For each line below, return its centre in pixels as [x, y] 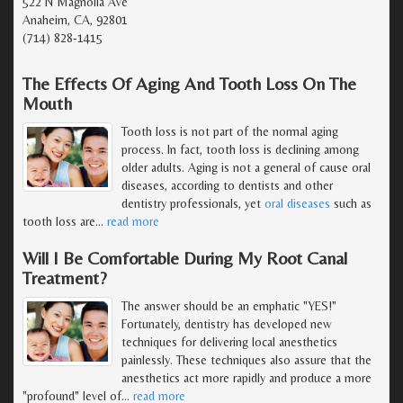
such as [351, 203]
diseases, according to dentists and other [227, 185]
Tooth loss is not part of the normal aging [230, 131]
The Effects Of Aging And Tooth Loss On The [189, 83]
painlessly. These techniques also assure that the [246, 359]
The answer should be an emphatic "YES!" [229, 305]
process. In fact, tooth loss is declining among [240, 149]
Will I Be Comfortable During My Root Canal [185, 257]
